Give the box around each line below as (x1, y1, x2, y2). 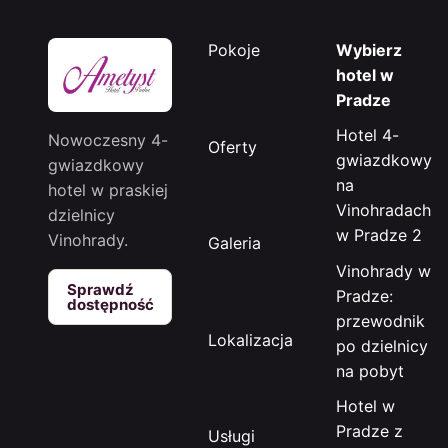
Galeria (208, 233, 262, 254)
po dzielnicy (336, 335, 429, 356)
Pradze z (336, 421, 404, 442)
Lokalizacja (208, 329, 294, 350)
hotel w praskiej (48, 180, 168, 201)
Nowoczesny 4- (48, 130, 168, 151)
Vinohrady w (336, 260, 432, 281)
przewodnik (336, 310, 426, 331)
